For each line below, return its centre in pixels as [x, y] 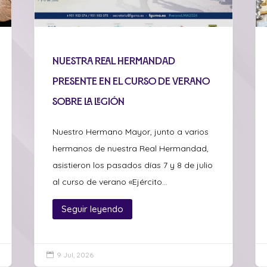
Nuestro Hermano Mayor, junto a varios [131, 131]
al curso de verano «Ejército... [110, 181]
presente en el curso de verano [131, 81]
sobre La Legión [89, 101]
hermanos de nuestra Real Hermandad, [131, 148]
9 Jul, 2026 [75, 254]
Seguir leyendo [93, 209]
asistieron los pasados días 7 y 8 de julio [133, 165]
